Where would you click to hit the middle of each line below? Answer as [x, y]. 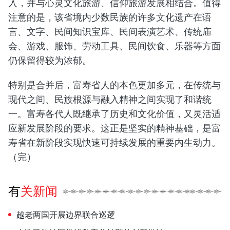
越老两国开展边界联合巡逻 [66, 215]
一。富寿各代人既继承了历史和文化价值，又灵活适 [114, 113]
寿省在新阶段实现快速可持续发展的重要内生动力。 [114, 142]
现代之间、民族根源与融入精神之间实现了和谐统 [110, 99]
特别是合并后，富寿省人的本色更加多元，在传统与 [114, 84]
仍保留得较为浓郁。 [50, 60]
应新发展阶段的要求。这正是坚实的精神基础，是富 [114, 128]
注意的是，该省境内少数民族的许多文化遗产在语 [110, 17]
